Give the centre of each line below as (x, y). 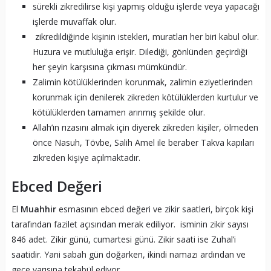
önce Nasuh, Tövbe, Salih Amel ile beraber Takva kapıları (143, 142)
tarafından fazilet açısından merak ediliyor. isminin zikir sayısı (130, 224)
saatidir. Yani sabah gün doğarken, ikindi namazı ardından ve (128, 254)
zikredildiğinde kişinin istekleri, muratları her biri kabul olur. (145, 36)
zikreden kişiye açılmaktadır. (86, 157)
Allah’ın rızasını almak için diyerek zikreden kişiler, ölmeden (145, 127)
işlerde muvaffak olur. (74, 21)
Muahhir (39, 209)
